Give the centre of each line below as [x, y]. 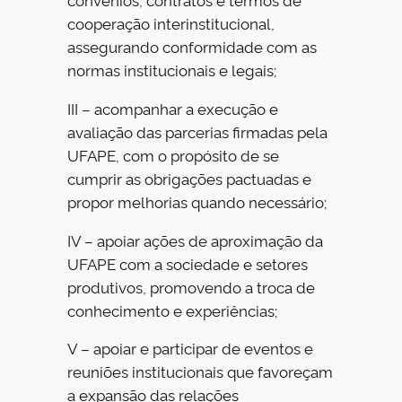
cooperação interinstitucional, [171, 23]
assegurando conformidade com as [192, 46]
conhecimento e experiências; [173, 310]
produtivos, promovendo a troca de [192, 286]
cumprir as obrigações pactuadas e [190, 178]
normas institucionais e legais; [172, 70]
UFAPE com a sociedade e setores [188, 263]
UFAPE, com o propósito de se [174, 154]
